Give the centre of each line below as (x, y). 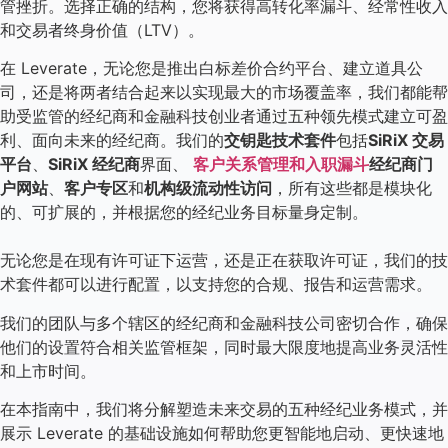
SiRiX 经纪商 (94, 164)
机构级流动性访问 (208, 188)
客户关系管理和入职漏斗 (281, 164)
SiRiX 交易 (406, 140)
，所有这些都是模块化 (352, 188)
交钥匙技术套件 (280, 140)
